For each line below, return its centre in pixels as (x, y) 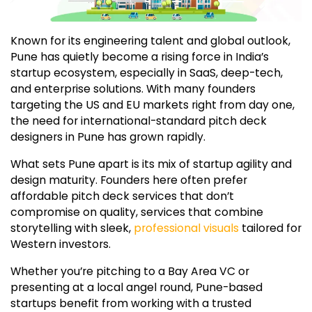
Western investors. (61, 244)
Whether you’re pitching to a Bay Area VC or (130, 271)
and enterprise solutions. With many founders (133, 88)
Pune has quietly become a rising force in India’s (140, 56)
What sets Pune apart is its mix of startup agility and (151, 164)
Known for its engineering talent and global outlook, (150, 40)
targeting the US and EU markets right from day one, (153, 104)
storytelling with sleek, (72, 228)
